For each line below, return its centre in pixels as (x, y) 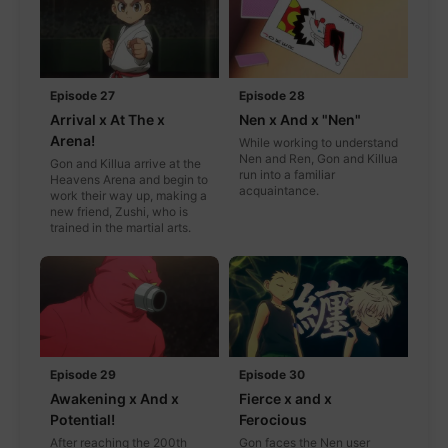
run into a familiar (287, 175)
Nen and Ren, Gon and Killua (318, 159)
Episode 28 (272, 96)
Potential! (82, 419)
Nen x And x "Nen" (300, 120)
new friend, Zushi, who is (119, 212)
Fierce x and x (285, 398)
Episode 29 (83, 374)
